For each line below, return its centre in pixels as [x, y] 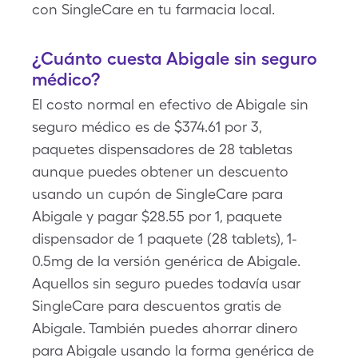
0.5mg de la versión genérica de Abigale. [166, 261]
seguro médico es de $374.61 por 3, [147, 127]
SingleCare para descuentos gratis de [157, 306]
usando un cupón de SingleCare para [157, 194]
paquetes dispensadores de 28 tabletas [162, 149]
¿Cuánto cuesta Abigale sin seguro [175, 58]
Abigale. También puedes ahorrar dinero [165, 328]
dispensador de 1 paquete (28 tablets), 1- [165, 239]
